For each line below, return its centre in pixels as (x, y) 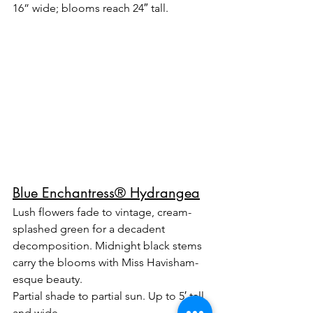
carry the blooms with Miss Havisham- (105, 262)
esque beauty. (48, 279)
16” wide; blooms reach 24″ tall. (90, 8)
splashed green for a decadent (90, 228)
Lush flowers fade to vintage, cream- (102, 212)
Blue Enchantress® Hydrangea (106, 192)
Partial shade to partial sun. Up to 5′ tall (110, 296)
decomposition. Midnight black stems (109, 245)
